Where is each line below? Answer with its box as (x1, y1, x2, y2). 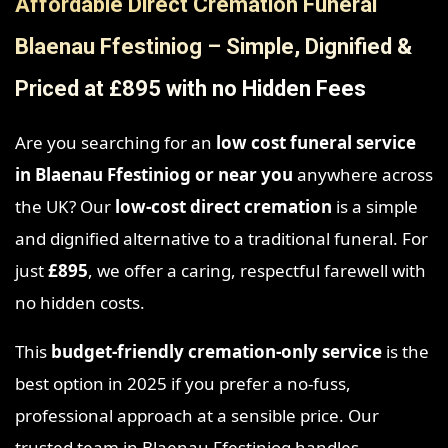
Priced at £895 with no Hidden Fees (15, 76, 366, 102)
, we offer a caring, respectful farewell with (88, 259, 426, 283)
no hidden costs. (15, 291, 145, 315)
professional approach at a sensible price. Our (15, 404, 379, 428)
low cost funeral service (216, 131, 416, 155)
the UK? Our (15, 195, 115, 219)
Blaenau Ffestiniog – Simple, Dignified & (15, 34, 412, 60)
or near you (195, 163, 293, 187)
